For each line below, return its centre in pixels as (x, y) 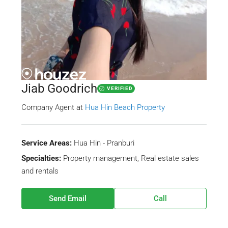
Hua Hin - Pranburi (104, 143)
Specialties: (41, 159)
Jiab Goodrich (59, 89)
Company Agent (48, 108)
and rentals (40, 171)
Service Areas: (47, 143)
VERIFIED (120, 89)
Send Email (68, 199)
